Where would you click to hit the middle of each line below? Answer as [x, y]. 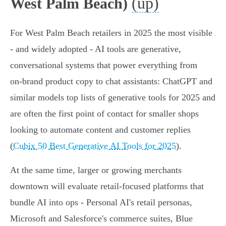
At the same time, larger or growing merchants [96, 170]
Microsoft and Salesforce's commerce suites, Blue [101, 219]
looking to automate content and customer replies [100, 130]
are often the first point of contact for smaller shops [104, 114]
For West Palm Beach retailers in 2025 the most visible [111, 33]
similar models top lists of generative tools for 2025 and [113, 98]
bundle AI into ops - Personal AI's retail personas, [101, 203]
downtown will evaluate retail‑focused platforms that [107, 186]
